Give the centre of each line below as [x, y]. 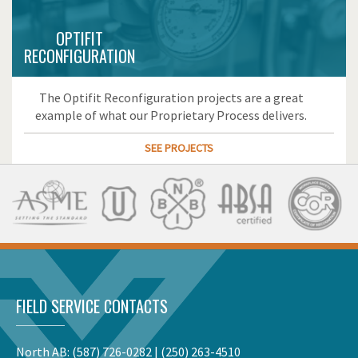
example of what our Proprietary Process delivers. [171, 115]
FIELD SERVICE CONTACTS [92, 306]
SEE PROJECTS [179, 148]
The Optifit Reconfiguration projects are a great [171, 97]
